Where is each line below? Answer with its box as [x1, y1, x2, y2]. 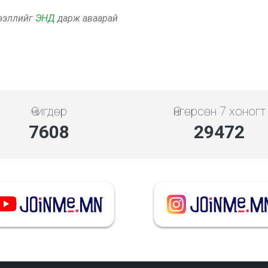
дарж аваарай [55, 13, 118, 24]
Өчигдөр [31, 104, 67, 118]
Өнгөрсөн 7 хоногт [173, 104, 266, 118]
